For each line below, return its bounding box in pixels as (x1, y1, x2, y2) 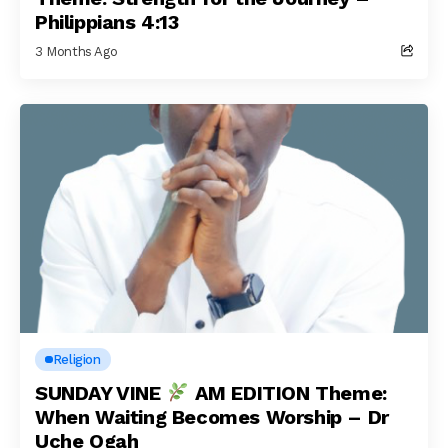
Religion (52, 352, 101, 367)
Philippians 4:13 (35, 9, 179, 34)
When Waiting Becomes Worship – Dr (35, 405, 389, 429)
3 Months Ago (35, 43, 118, 59)
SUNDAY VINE (35, 381, 167, 405)
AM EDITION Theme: (188, 381, 387, 405)
